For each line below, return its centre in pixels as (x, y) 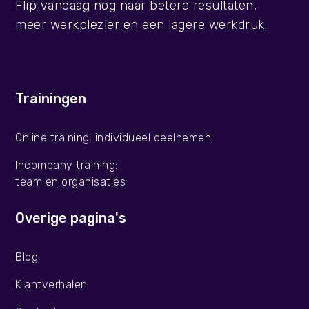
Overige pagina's (71, 218)
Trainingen (51, 98)
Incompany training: (67, 165)
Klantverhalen (51, 284)
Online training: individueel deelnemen (113, 137)
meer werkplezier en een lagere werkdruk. (141, 25)
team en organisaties (71, 181)
